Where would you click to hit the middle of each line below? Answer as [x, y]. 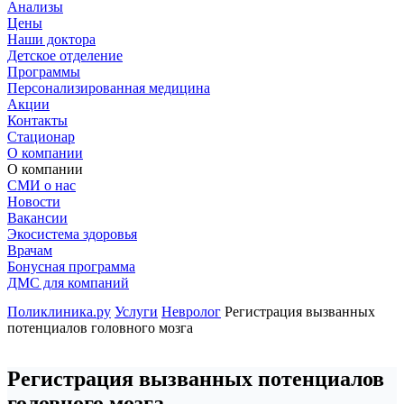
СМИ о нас [41, 185]
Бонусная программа [71, 266]
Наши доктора [51, 39]
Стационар [41, 137]
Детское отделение [65, 55]
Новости [34, 202]
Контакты [37, 120]
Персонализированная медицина [109, 88]
